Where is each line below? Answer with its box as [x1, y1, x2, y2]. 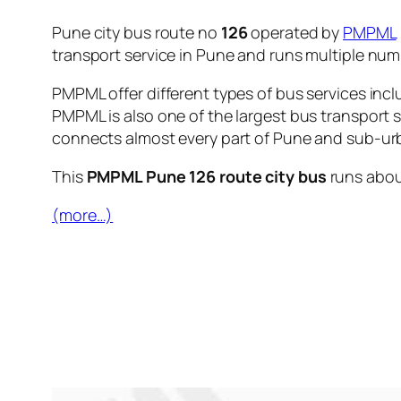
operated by [247, 21, 344, 43]
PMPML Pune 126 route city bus [86, 165, 327, 187]
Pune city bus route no [52, 21, 221, 43]
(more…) [52, 203, 114, 226]
